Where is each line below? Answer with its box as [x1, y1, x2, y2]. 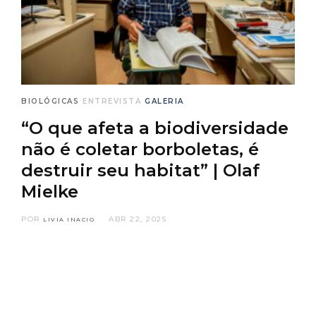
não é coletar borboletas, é [21, 138, 259, 159]
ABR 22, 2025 [109, 214, 166, 224]
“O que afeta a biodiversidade [21, 117, 288, 138]
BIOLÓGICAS [21, 96, 79, 106]
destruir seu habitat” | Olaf [21, 159, 260, 181]
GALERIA [145, 96, 184, 106]
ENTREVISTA [83, 96, 141, 106]
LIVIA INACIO [43, 215, 95, 223]
